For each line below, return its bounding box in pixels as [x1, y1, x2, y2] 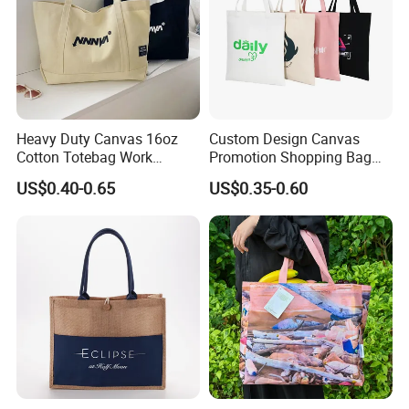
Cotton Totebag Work [16, 147, 153, 168]
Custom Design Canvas [208, 129, 360, 150]
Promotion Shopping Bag [208, 147, 372, 168]
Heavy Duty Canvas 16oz [16, 129, 179, 150]
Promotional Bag [16, 165, 126, 186]
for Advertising [208, 165, 303, 186]
